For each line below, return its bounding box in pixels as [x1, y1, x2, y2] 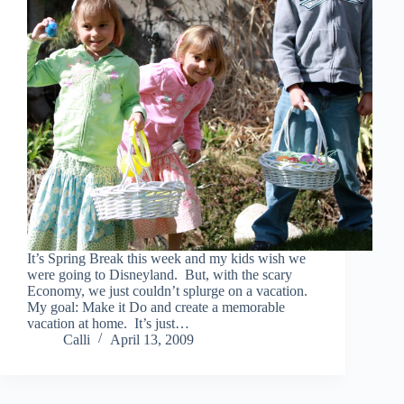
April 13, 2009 [110, 331, 194, 347]
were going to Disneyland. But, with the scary [27, 266, 292, 282]
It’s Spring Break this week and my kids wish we [27, 250, 306, 266]
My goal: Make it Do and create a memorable [27, 298, 285, 315]
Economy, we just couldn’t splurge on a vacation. [27, 282, 308, 298]
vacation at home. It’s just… [27, 315, 189, 331]
